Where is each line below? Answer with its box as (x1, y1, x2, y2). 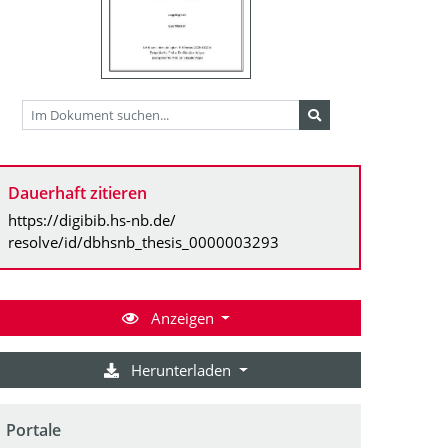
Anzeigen (146, 307, 218, 328)
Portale (6, 418, 61, 441)
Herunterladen (127, 359, 236, 380)
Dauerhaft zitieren (8, 181, 147, 204)
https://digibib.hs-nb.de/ (8, 209, 176, 230)
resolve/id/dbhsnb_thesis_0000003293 (8, 231, 279, 252)
